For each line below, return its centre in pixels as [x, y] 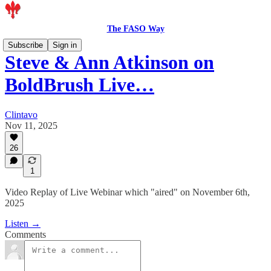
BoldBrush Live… [80, 85]
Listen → [23, 224]
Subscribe [25, 45]
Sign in [65, 45]
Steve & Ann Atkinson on [109, 63]
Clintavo [21, 114]
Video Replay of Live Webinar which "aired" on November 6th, [127, 192]
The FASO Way [135, 29]
